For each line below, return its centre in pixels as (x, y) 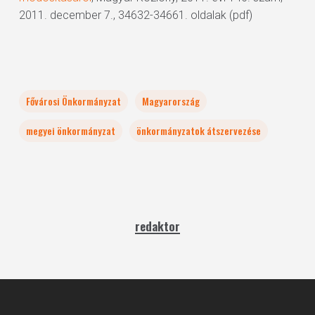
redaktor (157, 226)
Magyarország (171, 101)
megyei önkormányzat (70, 130)
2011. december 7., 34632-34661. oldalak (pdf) (135, 15)
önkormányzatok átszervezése (198, 130)
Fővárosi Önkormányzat (73, 101)
